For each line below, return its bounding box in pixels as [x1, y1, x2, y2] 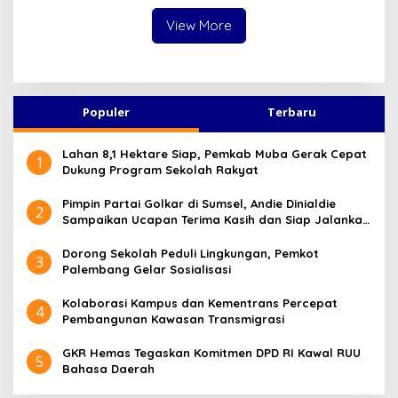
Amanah [62, 228, 110, 243]
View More [166, 17, 232, 35]
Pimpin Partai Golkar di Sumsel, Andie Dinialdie [62, 196, 336, 211]
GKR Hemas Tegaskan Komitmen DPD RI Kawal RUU [62, 346, 361, 361]
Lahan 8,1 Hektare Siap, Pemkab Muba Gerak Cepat [62, 147, 367, 162]
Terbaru [267, 104, 316, 121]
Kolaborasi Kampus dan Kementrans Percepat [62, 296, 338, 311]
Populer [83, 104, 130, 121]
